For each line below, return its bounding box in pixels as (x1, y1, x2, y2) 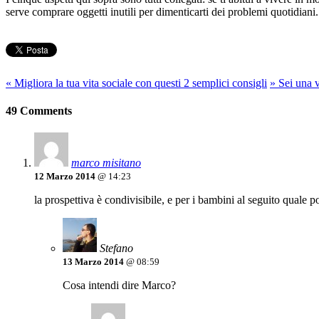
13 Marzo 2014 (63, 256, 126, 268)
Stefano (100, 242, 133, 255)
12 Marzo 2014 (34, 171, 98, 182)
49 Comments (6, 104, 72, 117)
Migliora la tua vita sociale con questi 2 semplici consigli (11, 76, 267, 89)
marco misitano (71, 157, 141, 169)
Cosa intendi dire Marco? (63, 279, 176, 292)
